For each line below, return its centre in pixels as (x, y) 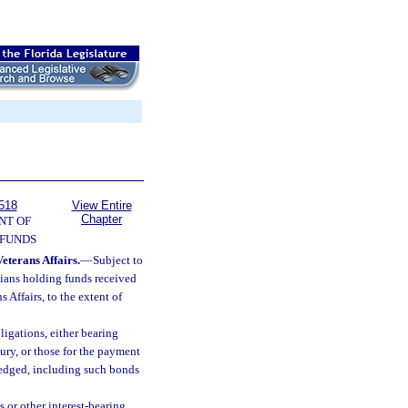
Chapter (102, 219)
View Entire (102, 205)
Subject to (117, 260)
